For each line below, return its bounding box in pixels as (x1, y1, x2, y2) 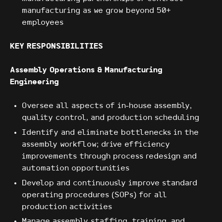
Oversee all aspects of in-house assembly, (22, 102, 192, 111)
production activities (22, 202, 112, 211)
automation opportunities (22, 164, 129, 172)
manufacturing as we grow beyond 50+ (22, 6, 170, 15)
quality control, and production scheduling (22, 113, 199, 122)
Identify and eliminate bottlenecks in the (22, 128, 199, 137)
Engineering (10, 78, 59, 87)
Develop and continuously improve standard (22, 178, 197, 187)
